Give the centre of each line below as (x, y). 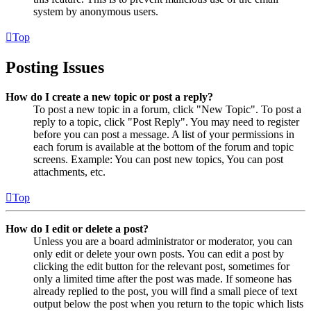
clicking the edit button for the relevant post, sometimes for (161, 266)
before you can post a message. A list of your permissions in (164, 134)
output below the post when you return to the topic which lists (168, 303)
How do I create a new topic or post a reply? (109, 96)
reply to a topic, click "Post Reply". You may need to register (166, 121)
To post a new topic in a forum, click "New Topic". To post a (167, 109)
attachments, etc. (69, 171)
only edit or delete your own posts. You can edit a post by (159, 253)
